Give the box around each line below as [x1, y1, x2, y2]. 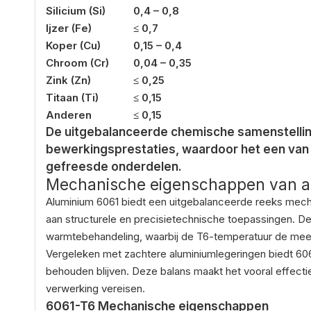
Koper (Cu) [46, 38, 101, 52]
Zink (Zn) [46, 73, 91, 87]
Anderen [46, 108, 92, 121]
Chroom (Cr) [46, 56, 109, 69]
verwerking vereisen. [46, 281, 145, 295]
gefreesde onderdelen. [46, 159, 182, 174]
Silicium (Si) [46, 3, 106, 17]
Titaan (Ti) [46, 90, 99, 104]
